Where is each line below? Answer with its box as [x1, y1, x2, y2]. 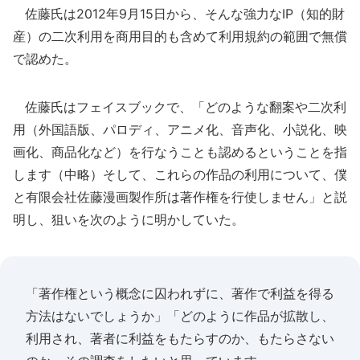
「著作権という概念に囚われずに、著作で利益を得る [26, 285, 334, 301]
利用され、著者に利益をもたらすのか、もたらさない [26, 330, 334, 346]
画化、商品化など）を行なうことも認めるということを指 [13, 144, 347, 160]
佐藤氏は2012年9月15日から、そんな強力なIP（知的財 [13, 6, 345, 22]
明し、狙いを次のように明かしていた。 [13, 211, 244, 227]
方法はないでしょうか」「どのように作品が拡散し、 [26, 308, 334, 324]
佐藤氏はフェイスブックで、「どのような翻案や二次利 [13, 99, 346, 115]
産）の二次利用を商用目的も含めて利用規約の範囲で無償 [13, 28, 347, 44]
